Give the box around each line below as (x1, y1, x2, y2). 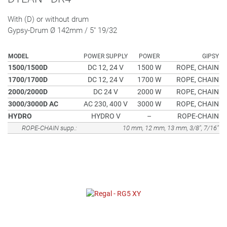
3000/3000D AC (8, 100, 58, 108)
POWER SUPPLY (84, 53, 128, 60)
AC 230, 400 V (84, 100, 128, 108)
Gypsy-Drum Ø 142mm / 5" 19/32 (8, 26, 117, 35)
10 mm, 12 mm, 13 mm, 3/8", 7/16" (123, 124, 219, 132)
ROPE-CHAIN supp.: (22, 124, 77, 132)
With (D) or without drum (8, 15, 89, 24)
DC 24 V (93, 88, 118, 96)
